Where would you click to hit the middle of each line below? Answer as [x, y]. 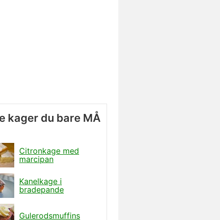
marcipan [36, 159]
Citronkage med [49, 151]
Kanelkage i [41, 181]
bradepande [41, 189]
